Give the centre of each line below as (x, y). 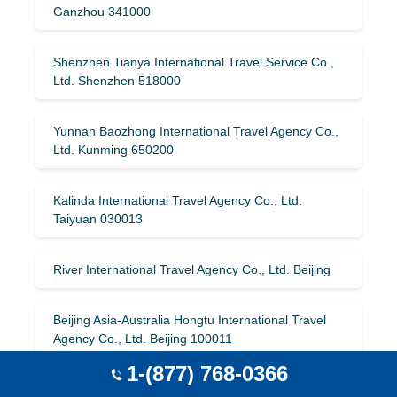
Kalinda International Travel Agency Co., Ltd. (178, 200)
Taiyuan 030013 (98, 218)
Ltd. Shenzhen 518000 (117, 80)
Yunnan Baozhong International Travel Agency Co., (196, 131)
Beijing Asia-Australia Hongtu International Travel (190, 319)
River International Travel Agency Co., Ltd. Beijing (192, 269)
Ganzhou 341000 (102, 11)
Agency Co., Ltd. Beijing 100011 (143, 338)
